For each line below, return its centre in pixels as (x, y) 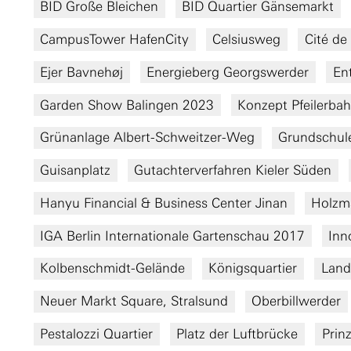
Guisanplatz (76, 170)
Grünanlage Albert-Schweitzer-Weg (148, 138)
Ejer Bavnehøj (82, 72)
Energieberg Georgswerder (228, 72)
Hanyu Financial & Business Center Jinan (164, 203)
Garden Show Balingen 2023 (127, 105)
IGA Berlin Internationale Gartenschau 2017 (173, 235)
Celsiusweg (247, 39)
